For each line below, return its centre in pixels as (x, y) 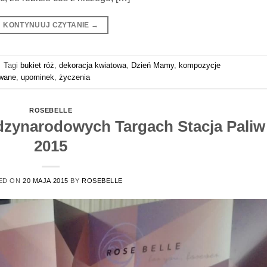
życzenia (74, 77)
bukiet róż (37, 66)
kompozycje (200, 66)
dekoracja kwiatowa (93, 66)
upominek (38, 77)
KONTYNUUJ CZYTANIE (47, 25)
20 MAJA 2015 (46, 181)
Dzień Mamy (153, 66)
